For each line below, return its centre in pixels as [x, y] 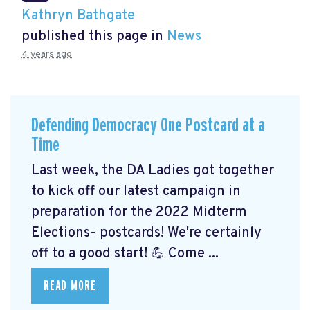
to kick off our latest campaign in [136, 191]
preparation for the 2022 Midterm [139, 212]
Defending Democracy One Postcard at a [148, 126]
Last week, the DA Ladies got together [153, 171]
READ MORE [70, 285]
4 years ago [47, 55]
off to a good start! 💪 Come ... [125, 254]
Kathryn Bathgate [78, 16]
